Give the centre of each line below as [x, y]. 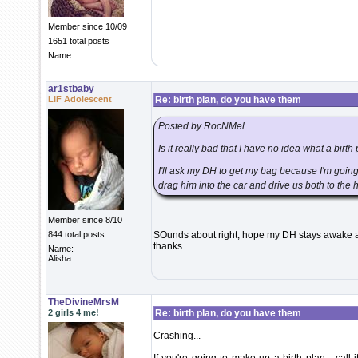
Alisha [60, 258]
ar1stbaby [71, 89]
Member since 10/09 [88, 26]
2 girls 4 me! [74, 312]
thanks [168, 246]
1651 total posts [79, 41]
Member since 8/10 [85, 220]
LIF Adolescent [80, 99]
